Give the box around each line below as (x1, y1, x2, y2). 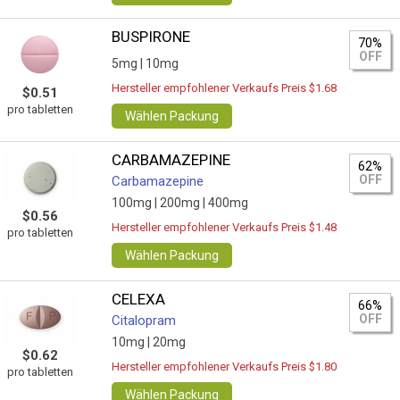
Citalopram (112, 312, 177, 329)
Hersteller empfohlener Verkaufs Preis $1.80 (112, 360, 337, 373)
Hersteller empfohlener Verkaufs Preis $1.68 (112, 81, 337, 95)
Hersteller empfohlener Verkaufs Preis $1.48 (112, 221, 337, 234)
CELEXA (112, 290, 166, 308)
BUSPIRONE (112, 28, 191, 46)
